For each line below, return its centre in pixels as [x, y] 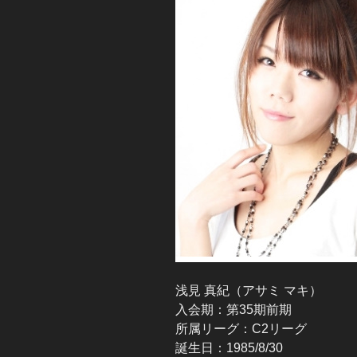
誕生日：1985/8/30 [229, 347]
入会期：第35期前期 [233, 309]
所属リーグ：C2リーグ [241, 328]
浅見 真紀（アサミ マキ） [249, 290]
